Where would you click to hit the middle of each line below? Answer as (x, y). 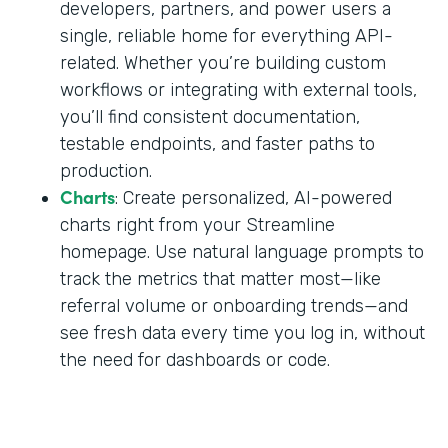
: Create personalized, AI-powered (253, 198)
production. (106, 171)
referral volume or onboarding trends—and (234, 306)
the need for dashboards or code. (195, 360)
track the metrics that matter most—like (220, 279)
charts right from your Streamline (197, 225)
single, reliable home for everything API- (226, 36)
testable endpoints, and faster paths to (217, 144)
